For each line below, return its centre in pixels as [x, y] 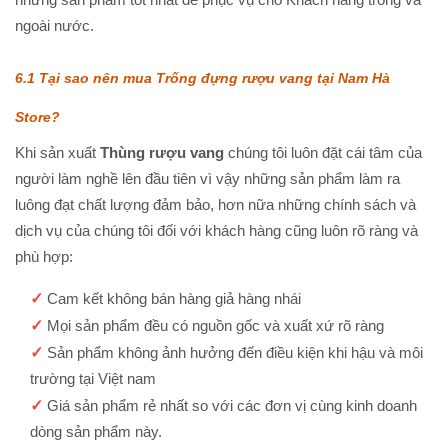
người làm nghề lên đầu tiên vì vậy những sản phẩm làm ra [207, 178]
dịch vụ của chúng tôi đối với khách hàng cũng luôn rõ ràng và [216, 230]
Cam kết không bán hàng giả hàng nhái [174, 298]
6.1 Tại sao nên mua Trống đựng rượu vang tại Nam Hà [202, 77]
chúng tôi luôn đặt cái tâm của [323, 152]
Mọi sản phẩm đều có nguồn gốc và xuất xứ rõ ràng [215, 325]
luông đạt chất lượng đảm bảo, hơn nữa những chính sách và [215, 204]
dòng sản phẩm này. [96, 431]
